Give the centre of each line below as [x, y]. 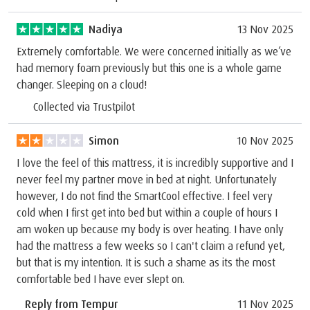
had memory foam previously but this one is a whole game [149, 67]
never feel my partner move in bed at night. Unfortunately [147, 179]
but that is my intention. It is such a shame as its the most [146, 262]
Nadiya [106, 29]
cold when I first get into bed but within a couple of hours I [147, 212]
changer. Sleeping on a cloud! [82, 84]
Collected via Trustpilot [83, 106]
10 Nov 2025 [265, 140]
